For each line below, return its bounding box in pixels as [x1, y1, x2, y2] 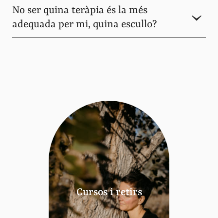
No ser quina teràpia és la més [12, 5, 147, 17]
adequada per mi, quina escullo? [12, 19, 157, 31]
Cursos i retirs [76, 187, 142, 199]
